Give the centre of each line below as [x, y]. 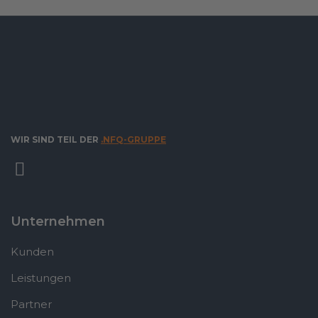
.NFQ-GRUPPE [133, 139]
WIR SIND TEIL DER [56, 139]
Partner [31, 304]
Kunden [32, 251]
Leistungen [41, 278]
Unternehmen [58, 221]
